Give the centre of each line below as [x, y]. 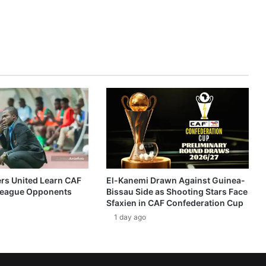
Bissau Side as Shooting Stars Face [177, 191]
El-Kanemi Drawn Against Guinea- [175, 180]
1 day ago [130, 217]
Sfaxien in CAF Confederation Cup [175, 202]
